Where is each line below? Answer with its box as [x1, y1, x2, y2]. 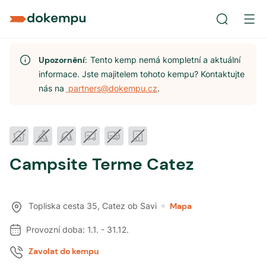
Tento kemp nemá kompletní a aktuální [90, 55, 241, 65]
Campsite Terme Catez [9, 153, 194, 175]
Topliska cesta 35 [28, 201, 97, 211]
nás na [39, 83, 65, 93]
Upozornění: [39, 55, 91, 65]
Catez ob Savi [102, 201, 157, 211]
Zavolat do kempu [28, 246, 99, 256]
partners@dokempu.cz [66, 83, 158, 93]
